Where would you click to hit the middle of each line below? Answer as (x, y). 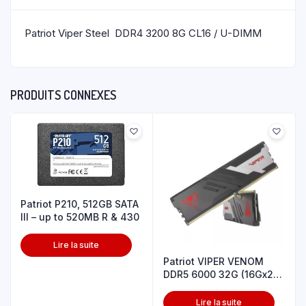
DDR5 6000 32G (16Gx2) (220, 274)
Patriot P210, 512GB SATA (80, 204)
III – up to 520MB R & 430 (80, 217)
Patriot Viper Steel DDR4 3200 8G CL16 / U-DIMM (143, 33)
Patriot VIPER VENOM (213, 261)
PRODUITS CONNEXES (63, 95)
